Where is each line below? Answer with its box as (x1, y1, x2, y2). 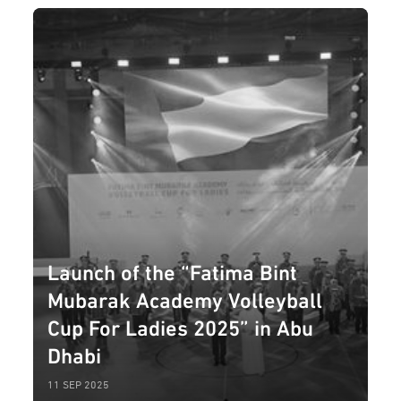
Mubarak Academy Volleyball (47, 277, 323, 318)
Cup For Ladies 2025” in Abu (47, 305, 314, 346)
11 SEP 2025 (47, 372, 110, 395)
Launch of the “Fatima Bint (47, 250, 298, 290)
